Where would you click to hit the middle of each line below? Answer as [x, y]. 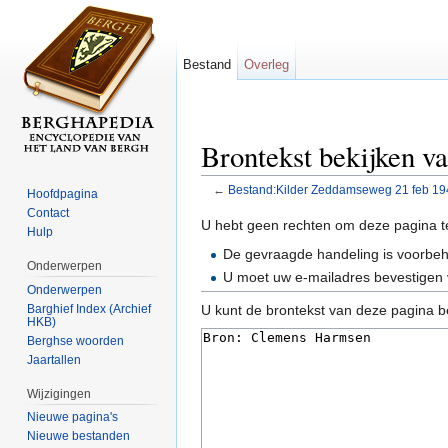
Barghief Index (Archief [89, 308]
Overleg [267, 64]
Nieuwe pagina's [73, 417]
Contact [48, 212]
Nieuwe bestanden [79, 436]
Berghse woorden [76, 340]
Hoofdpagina [63, 193]
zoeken [349, 204]
